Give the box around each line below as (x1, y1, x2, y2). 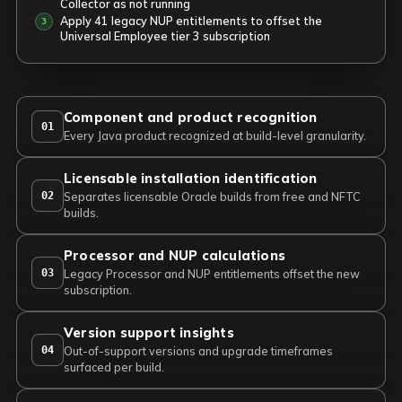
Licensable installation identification (64, 170, 318, 187)
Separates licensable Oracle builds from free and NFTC (64, 189, 361, 204)
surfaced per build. (64, 360, 164, 374)
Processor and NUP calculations (64, 247, 285, 264)
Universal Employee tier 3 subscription (60, 29, 270, 43)
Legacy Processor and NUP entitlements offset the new (64, 267, 360, 281)
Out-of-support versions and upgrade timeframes (64, 344, 333, 358)
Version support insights (64, 324, 234, 341)
